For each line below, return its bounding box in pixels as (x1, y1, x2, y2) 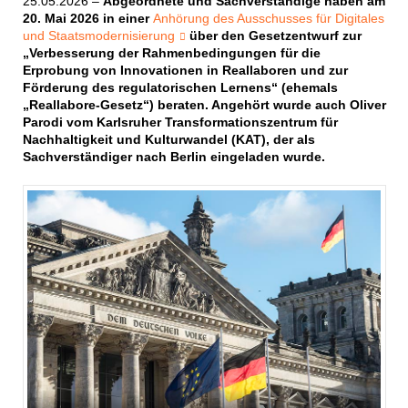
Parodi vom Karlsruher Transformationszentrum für (22, 115, 338, 130)
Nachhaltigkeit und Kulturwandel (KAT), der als (22, 132, 315, 148)
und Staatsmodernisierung (22, 28, 175, 44)
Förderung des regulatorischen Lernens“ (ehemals (22, 80, 338, 96)
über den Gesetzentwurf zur (185, 28, 362, 44)
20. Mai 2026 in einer (22, 11, 153, 26)
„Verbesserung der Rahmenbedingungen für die (22, 46, 321, 61)
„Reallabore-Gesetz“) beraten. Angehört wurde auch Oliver (22, 97, 386, 113)
